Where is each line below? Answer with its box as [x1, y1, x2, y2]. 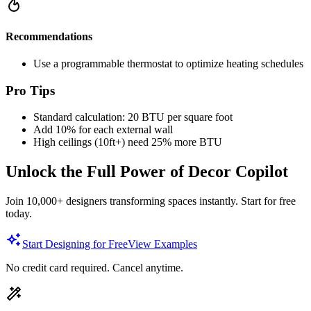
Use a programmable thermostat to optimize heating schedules [33, 58, 303, 70]
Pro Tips [6, 83, 55, 98]
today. [6, 208, 32, 220]
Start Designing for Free [22, 238, 128, 251]
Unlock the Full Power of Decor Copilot [6, 162, 288, 181]
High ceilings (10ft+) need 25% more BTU [33, 136, 222, 149]
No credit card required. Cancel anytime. [6, 262, 183, 274]
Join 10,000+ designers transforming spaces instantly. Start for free [6, 195, 296, 208]
